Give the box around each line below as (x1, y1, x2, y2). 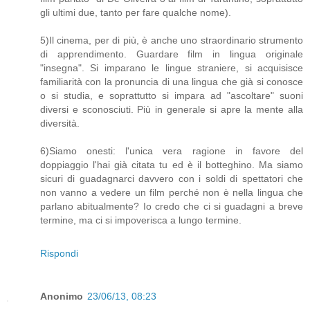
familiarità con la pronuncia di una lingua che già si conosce (40, 76, 303, 88)
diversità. (40, 118, 80, 129)
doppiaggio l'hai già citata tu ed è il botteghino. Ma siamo (40, 159, 303, 171)
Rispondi (40, 248, 78, 259)
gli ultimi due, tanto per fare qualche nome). (40, 7, 231, 19)
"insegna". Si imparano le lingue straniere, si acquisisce (40, 62, 303, 74)
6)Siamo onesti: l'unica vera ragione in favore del (40, 145, 303, 157)
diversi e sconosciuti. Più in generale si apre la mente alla (40, 104, 303, 116)
